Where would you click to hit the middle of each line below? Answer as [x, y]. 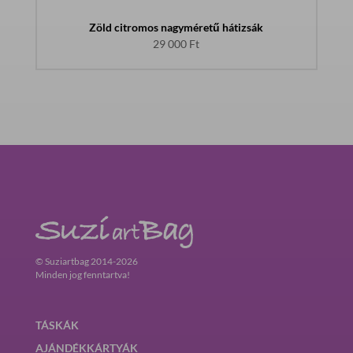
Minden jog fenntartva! [82, 275]
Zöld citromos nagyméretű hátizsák [176, 28]
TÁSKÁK [57, 325]
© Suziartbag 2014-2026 [86, 262]
